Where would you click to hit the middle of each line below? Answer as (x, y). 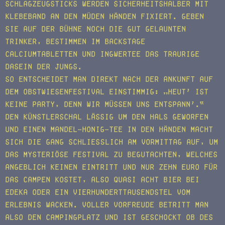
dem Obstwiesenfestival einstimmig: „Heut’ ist (107, 92)
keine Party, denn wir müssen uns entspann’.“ (104, 104)
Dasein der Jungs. (43, 67)
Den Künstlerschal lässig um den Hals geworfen (107, 117)
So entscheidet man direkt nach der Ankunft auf (109, 79)
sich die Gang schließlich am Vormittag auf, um (111, 142)
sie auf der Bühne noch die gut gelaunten (95, 29)
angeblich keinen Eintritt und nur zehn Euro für (111, 167)
